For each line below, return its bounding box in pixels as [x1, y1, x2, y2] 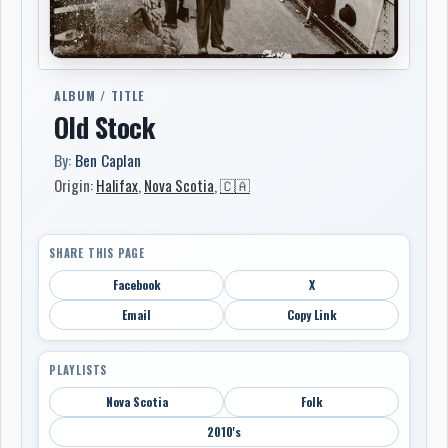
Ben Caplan [75, 148, 141, 172]
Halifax [96, 174, 138, 196]
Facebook [112, 275, 161, 293]
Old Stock [54, 107, 156, 147]
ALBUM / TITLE [54, 87, 145, 104]
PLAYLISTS [49, 361, 108, 378]
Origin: [54, 174, 96, 196]
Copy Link [286, 305, 337, 323]
